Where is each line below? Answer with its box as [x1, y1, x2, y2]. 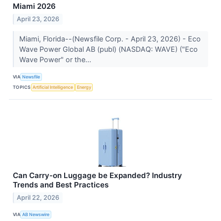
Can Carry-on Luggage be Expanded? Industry [13, 170, 182, 180]
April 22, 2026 [17, 193, 60, 201]
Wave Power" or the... [19, 55, 93, 64]
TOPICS [13, 84, 31, 90]
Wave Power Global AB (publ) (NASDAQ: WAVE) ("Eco [19, 44, 198, 53]
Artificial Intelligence [33, 84, 74, 90]
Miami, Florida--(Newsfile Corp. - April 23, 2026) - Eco [19, 34, 201, 43]
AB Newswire [22, 212, 50, 218]
